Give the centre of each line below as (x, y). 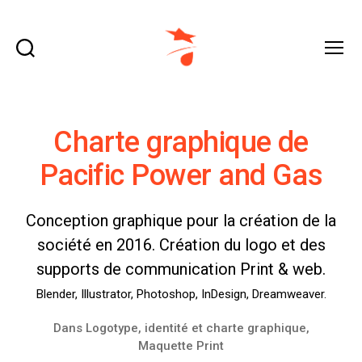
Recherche (46, 64)
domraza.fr (216, 79)
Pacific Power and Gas (181, 175)
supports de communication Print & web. (181, 269)
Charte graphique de (181, 142)
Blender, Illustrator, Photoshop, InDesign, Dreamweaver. (181, 294)
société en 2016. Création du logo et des (181, 245)
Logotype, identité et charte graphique (196, 328)
